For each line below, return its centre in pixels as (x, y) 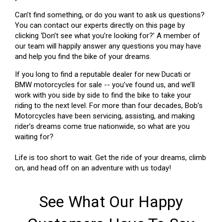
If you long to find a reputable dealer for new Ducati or (103, 75)
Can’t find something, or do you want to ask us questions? (110, 15)
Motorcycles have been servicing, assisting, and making (105, 116)
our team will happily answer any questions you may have (108, 46)
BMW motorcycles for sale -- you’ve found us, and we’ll (105, 85)
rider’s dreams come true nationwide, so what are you (102, 127)
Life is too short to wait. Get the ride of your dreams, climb (111, 158)
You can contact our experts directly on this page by (100, 26)
